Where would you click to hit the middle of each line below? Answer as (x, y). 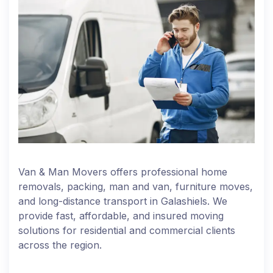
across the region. (60, 245)
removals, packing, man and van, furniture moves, (136, 187)
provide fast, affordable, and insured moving (121, 216)
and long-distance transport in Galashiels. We (123, 201)
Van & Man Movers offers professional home (123, 172)
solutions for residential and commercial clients (127, 231)
